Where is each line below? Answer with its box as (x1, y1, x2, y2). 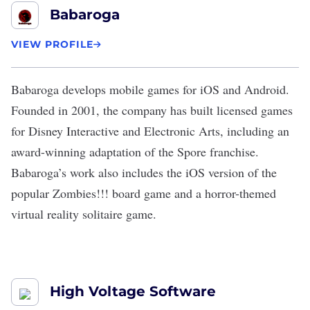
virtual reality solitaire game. (11, 206, 156, 222)
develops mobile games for (59, 81, 200, 98)
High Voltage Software (50, 283, 216, 300)
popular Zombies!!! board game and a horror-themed (11, 185, 276, 201)
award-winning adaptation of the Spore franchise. (11, 143, 259, 160)
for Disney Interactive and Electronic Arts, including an (11, 122, 289, 139)
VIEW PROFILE (11, 38, 93, 51)
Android (244, 81, 286, 98)
